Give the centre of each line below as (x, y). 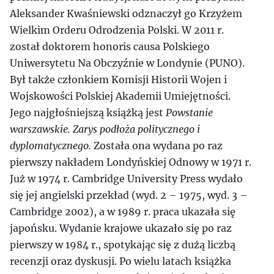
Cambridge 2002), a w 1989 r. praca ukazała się (123, 212)
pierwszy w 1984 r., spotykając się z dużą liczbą (123, 245)
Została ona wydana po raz (157, 146)
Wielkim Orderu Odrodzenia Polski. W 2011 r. (117, 30)
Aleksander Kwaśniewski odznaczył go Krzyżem (126, 13)
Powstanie (189, 113)
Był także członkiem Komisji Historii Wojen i (118, 80)
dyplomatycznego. (50, 146)
